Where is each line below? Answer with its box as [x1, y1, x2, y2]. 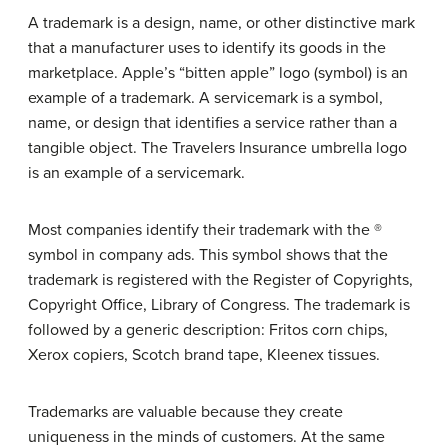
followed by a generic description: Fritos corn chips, [28, 319, 388, 340]
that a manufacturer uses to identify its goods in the [28, 37, 386, 58]
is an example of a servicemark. [28, 162, 245, 183]
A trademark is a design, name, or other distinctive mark [28, 12, 415, 33]
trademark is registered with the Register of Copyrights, [28, 269, 413, 290]
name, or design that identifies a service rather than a [28, 112, 397, 133]
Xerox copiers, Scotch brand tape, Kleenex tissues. [28, 344, 380, 365]
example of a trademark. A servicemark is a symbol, [28, 87, 383, 108]
